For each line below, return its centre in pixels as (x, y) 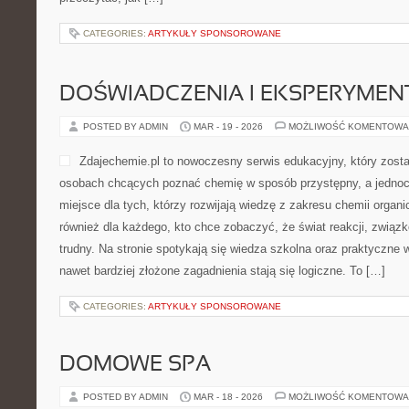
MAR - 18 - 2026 (228, 397)
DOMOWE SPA (135, 365)
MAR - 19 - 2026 (228, 126)
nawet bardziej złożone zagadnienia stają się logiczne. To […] (222, 271)
